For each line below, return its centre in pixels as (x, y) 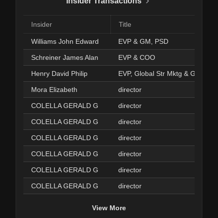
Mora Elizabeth (54, 90)
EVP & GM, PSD (143, 41)
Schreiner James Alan (65, 57)
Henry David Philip (59, 73)
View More (109, 208)
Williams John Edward (65, 41)
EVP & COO (137, 57)
